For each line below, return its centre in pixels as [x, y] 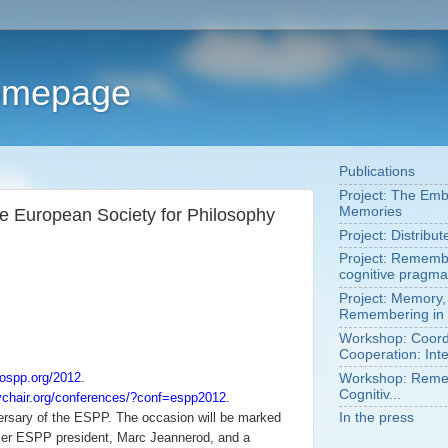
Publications [377, 172]
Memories [370, 211]
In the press [376, 418]
